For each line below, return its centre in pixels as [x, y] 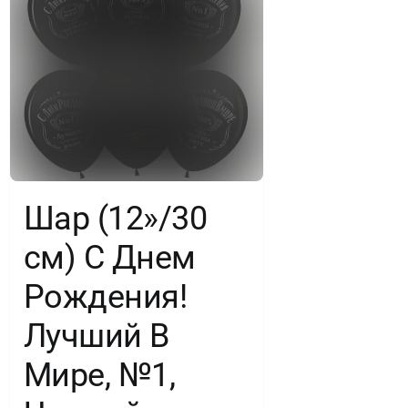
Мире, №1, [99, 375]
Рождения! [105, 296]
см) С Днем [109, 257]
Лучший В [96, 336]
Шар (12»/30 [115, 218]
